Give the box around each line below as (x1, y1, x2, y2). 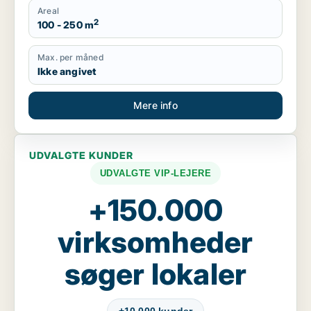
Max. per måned (37, 52, 104, 62)
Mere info (133, 99, 178, 111)
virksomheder (58, 224, 253, 260)
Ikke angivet (37, 65, 96, 77)
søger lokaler (64, 256, 247, 292)
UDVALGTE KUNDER (29, 149, 133, 161)
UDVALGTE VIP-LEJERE (99, 168, 212, 178)
